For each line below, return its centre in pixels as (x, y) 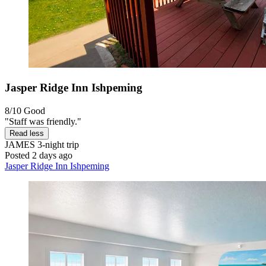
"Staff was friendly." (43, 121)
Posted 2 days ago (39, 155)
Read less (27, 133)
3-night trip (57, 144)
